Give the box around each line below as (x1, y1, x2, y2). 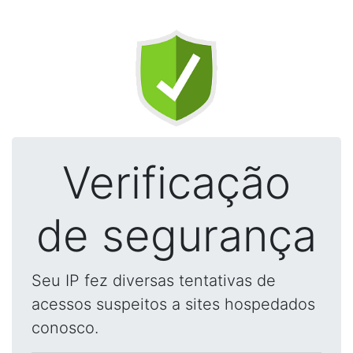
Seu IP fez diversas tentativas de (32, 271, 276, 290)
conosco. (32, 318, 98, 337)
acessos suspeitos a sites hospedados (32, 295, 315, 314)
